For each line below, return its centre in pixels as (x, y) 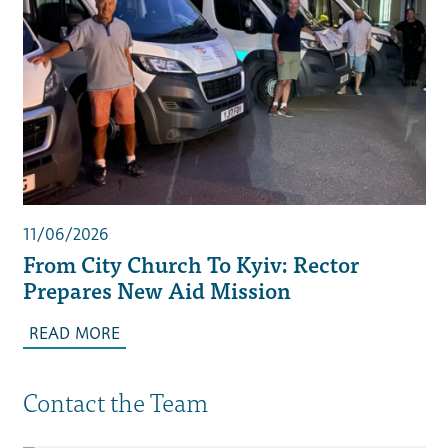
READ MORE (74, 333)
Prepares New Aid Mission (156, 289)
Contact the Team (115, 400)
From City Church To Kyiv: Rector (190, 263)
